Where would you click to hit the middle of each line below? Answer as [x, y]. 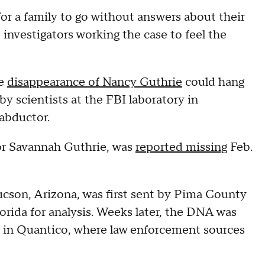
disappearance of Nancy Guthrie [95, 82]
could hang [213, 82]
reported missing [181, 147]
